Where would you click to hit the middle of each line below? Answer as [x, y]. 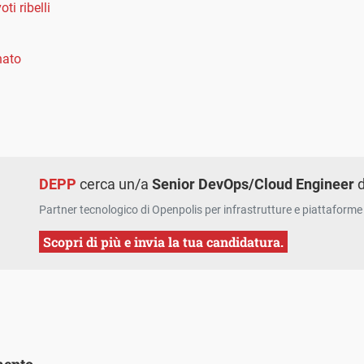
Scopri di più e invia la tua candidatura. [164, 241]
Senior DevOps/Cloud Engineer [253, 184]
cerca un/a [115, 184]
